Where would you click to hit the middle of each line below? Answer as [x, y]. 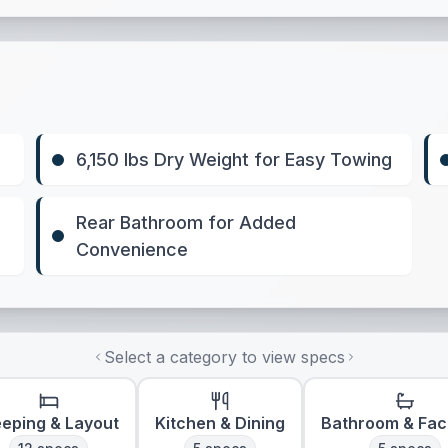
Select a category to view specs [224, 357]
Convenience [132, 249]
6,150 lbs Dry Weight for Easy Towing [234, 159]
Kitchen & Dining [220, 423]
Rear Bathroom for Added [186, 222]
